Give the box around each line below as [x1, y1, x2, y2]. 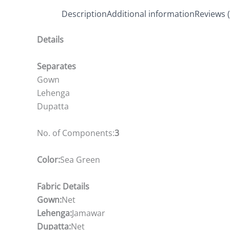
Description [62, 8, 107, 20]
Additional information [107, 8, 195, 20]
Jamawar [72, 207, 105, 219]
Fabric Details [37, 181, 89, 192]
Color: [37, 154, 60, 165]
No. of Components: [37, 127, 114, 139]
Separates [37, 61, 76, 72]
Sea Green [60, 154, 100, 165]
